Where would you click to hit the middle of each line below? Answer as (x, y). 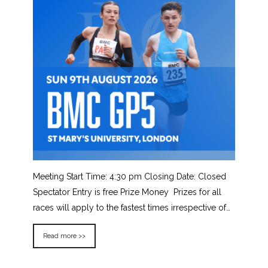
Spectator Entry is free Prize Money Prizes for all (127, 192)
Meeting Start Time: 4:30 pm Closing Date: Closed (130, 177)
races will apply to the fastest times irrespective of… (132, 208)
